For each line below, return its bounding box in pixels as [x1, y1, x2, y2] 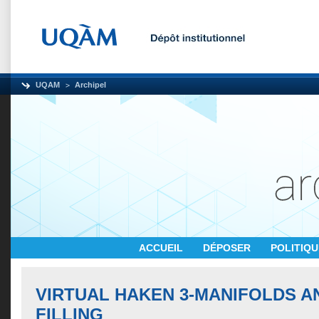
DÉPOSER [203, 242, 253, 253]
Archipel [75, 80, 106, 89]
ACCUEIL [139, 242, 186, 253]
